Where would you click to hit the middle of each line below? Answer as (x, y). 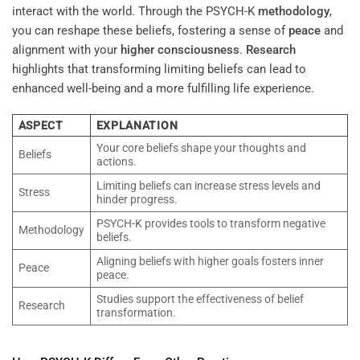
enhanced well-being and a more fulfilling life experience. (163, 89)
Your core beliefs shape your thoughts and (201, 147)
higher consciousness (180, 50)
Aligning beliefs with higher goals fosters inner (210, 261)
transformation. (136, 312)
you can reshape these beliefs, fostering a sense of (150, 31)
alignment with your (66, 50)
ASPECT (41, 125)
